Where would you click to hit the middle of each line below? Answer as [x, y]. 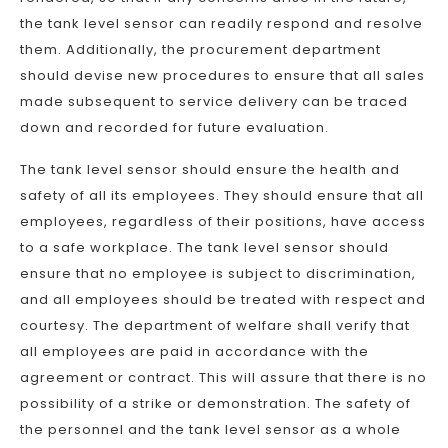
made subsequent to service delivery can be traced [214, 101]
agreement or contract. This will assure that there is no [223, 377]
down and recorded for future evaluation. [174, 127]
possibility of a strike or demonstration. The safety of [215, 403]
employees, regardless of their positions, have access [223, 221]
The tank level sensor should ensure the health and [210, 169]
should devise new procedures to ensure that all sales [222, 75]
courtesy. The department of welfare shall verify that [215, 325]
